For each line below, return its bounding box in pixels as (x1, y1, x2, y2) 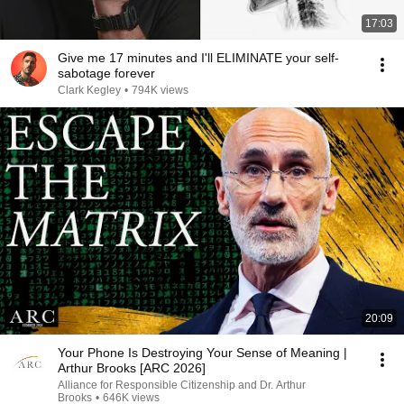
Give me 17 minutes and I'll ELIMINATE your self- (58, 50, 339, 65)
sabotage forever (58, 66, 155, 80)
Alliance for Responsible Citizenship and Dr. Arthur (58, 379, 306, 391)
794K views (132, 84, 188, 96)
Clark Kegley (58, 84, 121, 96)
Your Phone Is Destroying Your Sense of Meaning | (58, 345, 347, 360)
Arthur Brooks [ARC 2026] (58, 361, 206, 375)
